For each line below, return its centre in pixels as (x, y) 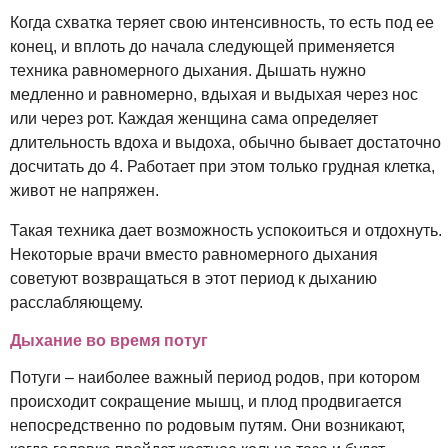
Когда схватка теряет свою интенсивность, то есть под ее (222, 22)
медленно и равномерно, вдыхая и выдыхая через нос (214, 94)
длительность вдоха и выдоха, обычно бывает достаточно (225, 142)
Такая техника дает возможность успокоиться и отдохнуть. (226, 230)
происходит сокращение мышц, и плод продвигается (206, 401)
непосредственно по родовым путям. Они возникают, (207, 425)
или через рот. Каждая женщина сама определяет (194, 118)
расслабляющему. (76, 302)
